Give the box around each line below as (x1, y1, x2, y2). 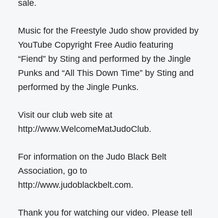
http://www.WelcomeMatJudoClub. (18, 124, 152, 134)
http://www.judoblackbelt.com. (18, 180, 134, 190)
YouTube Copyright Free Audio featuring (18, 40, 174, 50)
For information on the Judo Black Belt (18, 152, 167, 162)
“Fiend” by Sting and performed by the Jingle (18, 54, 191, 64)
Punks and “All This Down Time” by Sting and (18, 68, 194, 78)
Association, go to (18, 166, 88, 176)
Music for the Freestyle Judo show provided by (18, 26, 199, 36)
